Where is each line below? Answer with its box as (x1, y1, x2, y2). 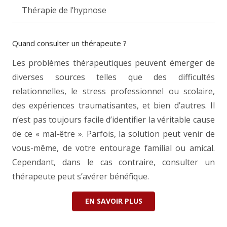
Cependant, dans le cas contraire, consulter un (12, 157, 215, 168)
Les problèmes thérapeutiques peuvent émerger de (12, 57, 215, 69)
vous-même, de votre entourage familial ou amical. (12, 142, 215, 154)
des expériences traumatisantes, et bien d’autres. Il (12, 100, 215, 111)
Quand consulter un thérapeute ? (12, 38, 127, 49)
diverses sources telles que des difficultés (12, 71, 215, 83)
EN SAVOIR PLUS (85, 196, 142, 206)
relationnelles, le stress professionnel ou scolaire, (12, 86, 215, 97)
